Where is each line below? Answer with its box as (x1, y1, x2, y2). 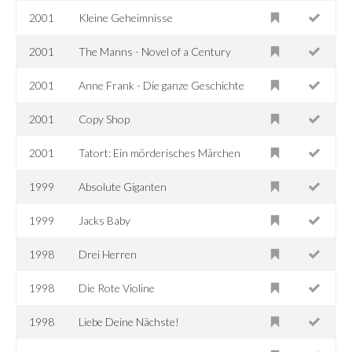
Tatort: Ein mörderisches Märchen (79, 145, 241, 159)
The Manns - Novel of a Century (79, 44, 232, 58)
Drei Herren (79, 247, 137, 261)
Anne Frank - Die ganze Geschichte (79, 78, 245, 92)
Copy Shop (79, 112, 130, 126)
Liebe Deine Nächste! (79, 314, 180, 328)
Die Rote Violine (79, 280, 156, 295)
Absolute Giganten (79, 179, 167, 193)
